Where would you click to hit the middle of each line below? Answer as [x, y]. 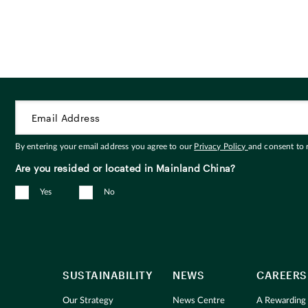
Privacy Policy [221, 147]
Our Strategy [88, 301]
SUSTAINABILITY [107, 275]
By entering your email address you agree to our [104, 147]
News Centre [199, 301]
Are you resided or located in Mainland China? [125, 168]
